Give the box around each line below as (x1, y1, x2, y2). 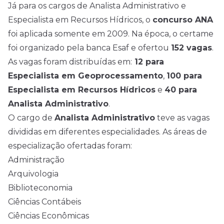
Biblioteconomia (8, 183, 72, 193)
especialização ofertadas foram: (8, 141, 132, 151)
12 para (132, 57, 164, 67)
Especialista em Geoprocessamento (8, 71, 163, 81)
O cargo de (8, 113, 54, 123)
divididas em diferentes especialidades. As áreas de (8, 127, 207, 137)
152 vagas (171, 43, 212, 53)
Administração (8, 155, 64, 165)
